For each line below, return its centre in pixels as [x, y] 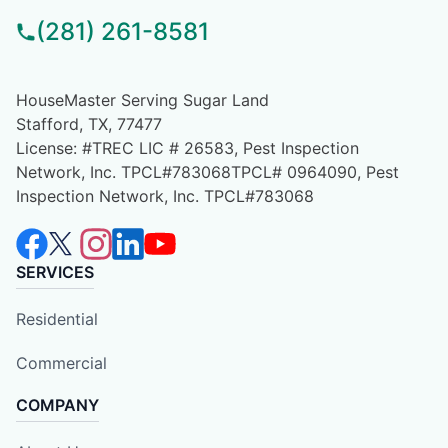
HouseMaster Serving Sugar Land [142, 99]
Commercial [61, 362]
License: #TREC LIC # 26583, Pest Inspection [187, 147]
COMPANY [57, 404]
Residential [57, 318]
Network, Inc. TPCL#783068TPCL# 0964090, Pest [207, 171]
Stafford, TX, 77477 [89, 123]
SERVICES [55, 271]
